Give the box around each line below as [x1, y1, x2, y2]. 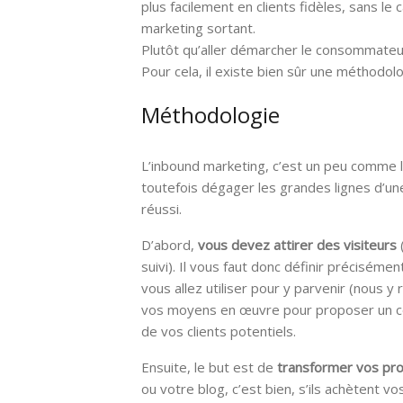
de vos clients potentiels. [141, 321, 296, 340]
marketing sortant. [141, 19, 255, 37]
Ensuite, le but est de [141, 357, 277, 376]
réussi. [141, 199, 182, 218]
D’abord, [141, 235, 198, 254]
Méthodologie [141, 100, 280, 130]
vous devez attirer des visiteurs [198, 235, 397, 254]
